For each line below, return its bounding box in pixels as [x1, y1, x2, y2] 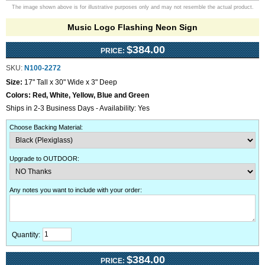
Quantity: [12, 231, 40, 239]
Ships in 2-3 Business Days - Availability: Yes [6, 104, 150, 112]
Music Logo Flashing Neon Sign [67, 22, 198, 32]
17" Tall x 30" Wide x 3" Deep [24, 78, 117, 86]
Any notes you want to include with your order [9, 186, 140, 193]
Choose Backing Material [9, 124, 81, 131]
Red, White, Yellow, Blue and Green [33, 91, 149, 99]
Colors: [6, 91, 33, 99]
